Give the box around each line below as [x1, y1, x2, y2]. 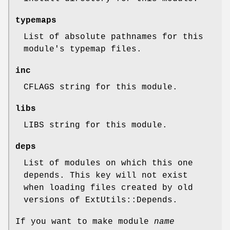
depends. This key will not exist [24, 171, 188, 181]
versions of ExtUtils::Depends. [24, 196, 178, 205]
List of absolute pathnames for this [24, 32, 203, 42]
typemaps [15, 16, 56, 26]
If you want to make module [15, 217, 154, 227]
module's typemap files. [24, 45, 142, 54]
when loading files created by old [24, 183, 193, 193]
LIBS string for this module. [24, 121, 167, 130]
